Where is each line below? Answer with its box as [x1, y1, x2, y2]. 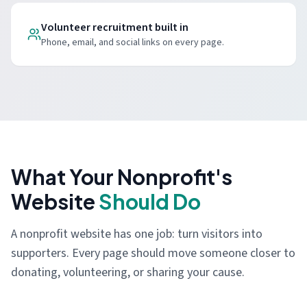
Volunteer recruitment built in [41, 20, 188, 35]
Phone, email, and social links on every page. [41, 36, 224, 49]
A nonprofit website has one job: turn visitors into [11, 225, 262, 243]
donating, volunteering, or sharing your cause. [11, 264, 245, 281]
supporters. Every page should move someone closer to [11, 245, 295, 262]
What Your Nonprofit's [11, 164, 232, 190]
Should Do [99, 188, 201, 214]
